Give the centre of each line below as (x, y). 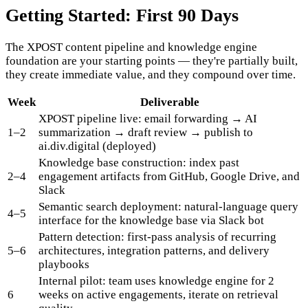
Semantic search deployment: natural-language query (168, 206)
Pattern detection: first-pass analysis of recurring (157, 236)
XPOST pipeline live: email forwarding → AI (148, 118)
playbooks (64, 264)
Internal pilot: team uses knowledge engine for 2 (156, 280)
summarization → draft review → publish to (146, 132)
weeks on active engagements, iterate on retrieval (158, 294)
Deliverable (169, 102)
